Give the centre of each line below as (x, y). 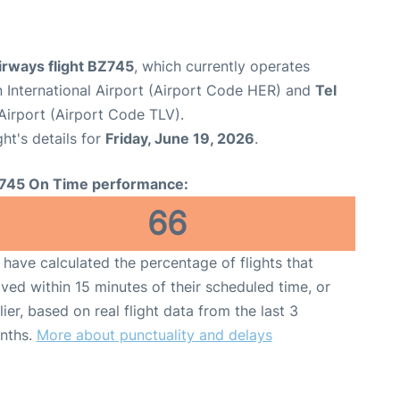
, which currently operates (222, 66)
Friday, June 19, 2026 (180, 138)
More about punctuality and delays (154, 334)
